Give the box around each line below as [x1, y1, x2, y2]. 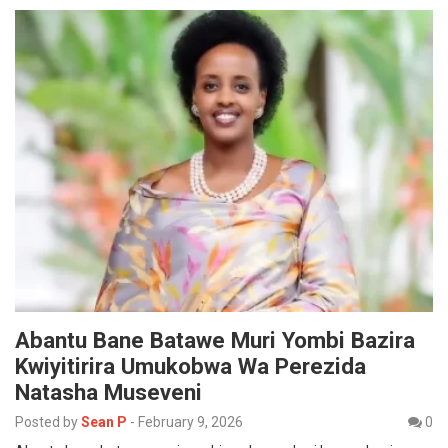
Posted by [15, 413, 78, 430]
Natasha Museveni [15, 378, 202, 405]
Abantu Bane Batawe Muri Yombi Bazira [15, 326, 415, 353]
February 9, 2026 [138, 413, 243, 430]
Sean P [81, 413, 127, 430]
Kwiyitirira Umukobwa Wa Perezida [15, 352, 366, 379]
